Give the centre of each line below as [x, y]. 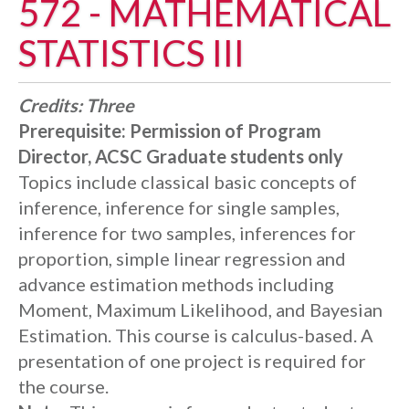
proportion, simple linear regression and [182, 258]
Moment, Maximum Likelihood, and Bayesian [200, 309]
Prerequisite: [72, 131]
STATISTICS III [131, 53]
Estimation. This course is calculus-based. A [196, 335]
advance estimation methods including [176, 284]
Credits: [50, 105]
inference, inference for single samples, [179, 207]
